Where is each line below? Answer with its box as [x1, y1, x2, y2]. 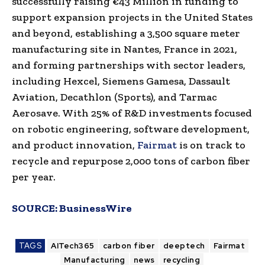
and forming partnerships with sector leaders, [12, 58, 245, 72]
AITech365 [51, 240, 95, 251]
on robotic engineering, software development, [12, 122, 250, 135]
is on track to [177, 138, 245, 151]
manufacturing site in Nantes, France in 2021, [12, 42, 237, 56]
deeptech [163, 240, 205, 251]
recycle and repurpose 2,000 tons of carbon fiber [12, 154, 250, 167]
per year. [12, 170, 56, 183]
